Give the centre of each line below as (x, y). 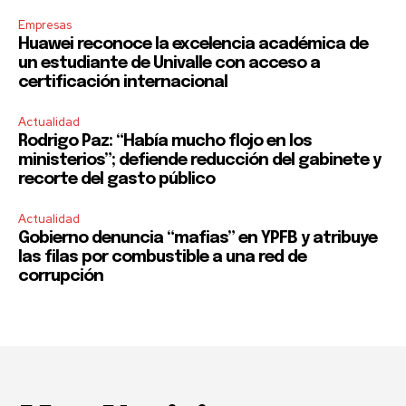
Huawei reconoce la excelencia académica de (193, 44)
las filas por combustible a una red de (162, 257)
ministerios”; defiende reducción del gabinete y (199, 160)
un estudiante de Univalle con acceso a (169, 63)
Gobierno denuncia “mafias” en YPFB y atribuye (198, 238)
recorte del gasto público (116, 179)
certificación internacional (123, 82)
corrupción (61, 276)
